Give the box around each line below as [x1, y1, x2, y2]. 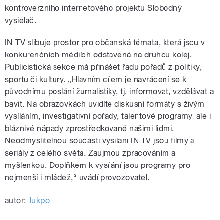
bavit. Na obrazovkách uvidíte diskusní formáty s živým [5, 99, 205, 109]
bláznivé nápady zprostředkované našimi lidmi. [5, 123, 174, 133]
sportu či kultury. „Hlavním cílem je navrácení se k [5, 74, 187, 84]
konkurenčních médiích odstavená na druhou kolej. [5, 50, 192, 59]
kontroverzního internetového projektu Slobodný [5, 3, 182, 13]
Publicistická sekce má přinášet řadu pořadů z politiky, [5, 62, 202, 72]
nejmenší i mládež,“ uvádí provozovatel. [5, 172, 150, 182]
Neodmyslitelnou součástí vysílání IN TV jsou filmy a [5, 136, 194, 145]
